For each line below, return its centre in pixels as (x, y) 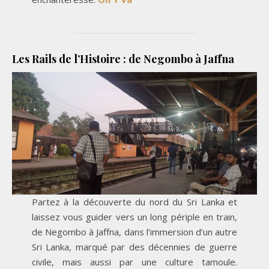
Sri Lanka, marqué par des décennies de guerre (134, 246)
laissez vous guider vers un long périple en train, (134, 216)
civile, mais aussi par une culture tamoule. (134, 261)
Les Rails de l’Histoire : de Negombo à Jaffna (123, 59)
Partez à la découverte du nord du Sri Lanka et (134, 201)
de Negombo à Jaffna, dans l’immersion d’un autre (134, 231)
